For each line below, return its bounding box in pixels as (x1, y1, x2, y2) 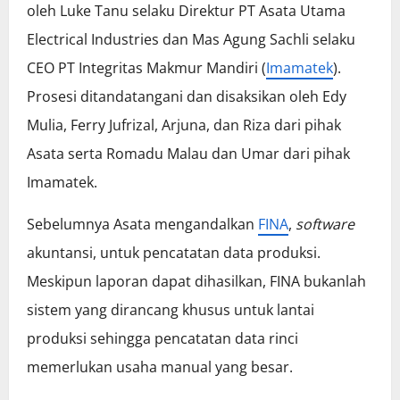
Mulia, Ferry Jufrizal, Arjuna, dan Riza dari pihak (27, 115, 341, 136)
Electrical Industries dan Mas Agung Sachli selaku (27, 29, 355, 50)
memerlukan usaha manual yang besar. (27, 357, 293, 378)
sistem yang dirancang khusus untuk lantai (27, 300, 314, 321)
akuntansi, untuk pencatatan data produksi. (27, 243, 321, 263)
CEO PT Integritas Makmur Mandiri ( (27, 58, 266, 79)
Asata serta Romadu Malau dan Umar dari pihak (27, 144, 350, 164)
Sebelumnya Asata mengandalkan (27, 214, 258, 235)
